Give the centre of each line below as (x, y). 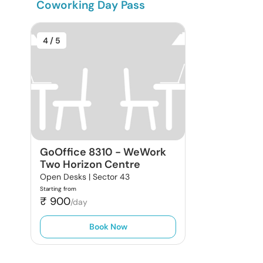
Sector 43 (111, 177)
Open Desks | (66, 177)
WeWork (145, 152)
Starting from (58, 189)
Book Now (108, 227)
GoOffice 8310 (76, 152)
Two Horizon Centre (90, 164)
